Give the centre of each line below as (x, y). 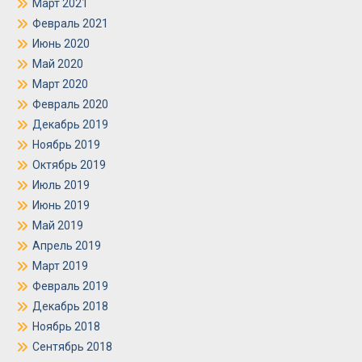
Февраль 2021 (70, 24)
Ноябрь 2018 (66, 327)
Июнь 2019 (61, 206)
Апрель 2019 (67, 246)
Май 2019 (58, 226)
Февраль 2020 (70, 105)
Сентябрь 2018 (72, 347)
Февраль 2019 (70, 286)
